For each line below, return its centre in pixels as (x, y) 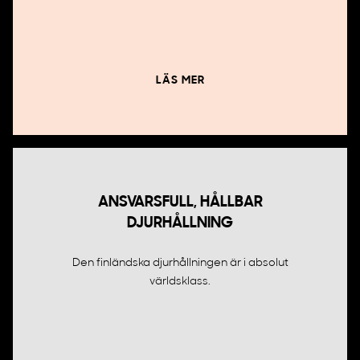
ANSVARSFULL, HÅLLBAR (180, 203)
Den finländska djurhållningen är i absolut (180, 263)
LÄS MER (180, 81)
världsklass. (180, 282)
